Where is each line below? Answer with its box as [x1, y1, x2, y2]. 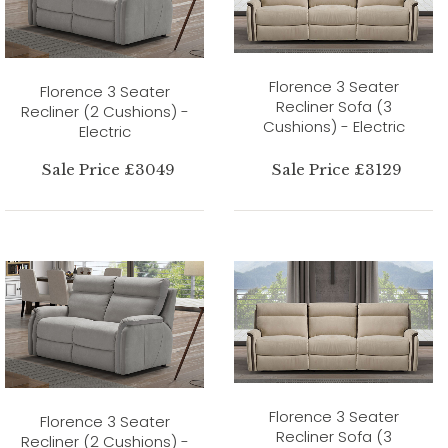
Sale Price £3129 [272, 159, 403, 179]
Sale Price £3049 [41, 159, 175, 179]
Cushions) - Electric [262, 115, 405, 137]
